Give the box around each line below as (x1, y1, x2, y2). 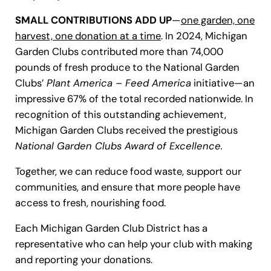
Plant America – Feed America (46, 76, 191, 90)
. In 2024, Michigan (160, 29, 247, 43)
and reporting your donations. (15, 253, 155, 267)
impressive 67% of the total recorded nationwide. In (15, 92, 253, 106)
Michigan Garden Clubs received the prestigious (15, 123, 238, 137)
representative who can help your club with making (15, 237, 252, 251)
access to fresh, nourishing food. (15, 196, 166, 210)
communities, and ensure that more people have (15, 180, 240, 194)
